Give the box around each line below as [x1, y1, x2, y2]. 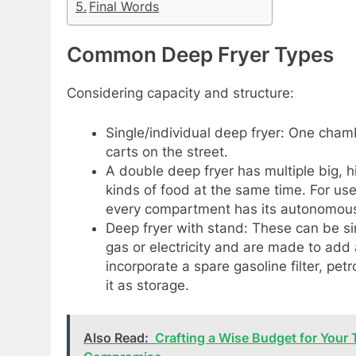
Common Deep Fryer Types [67, 42, 339, 68]
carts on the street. [105, 143, 232, 160]
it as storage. [105, 277, 189, 293]
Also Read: [83, 330, 149, 346]
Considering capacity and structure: [67, 85, 298, 102]
